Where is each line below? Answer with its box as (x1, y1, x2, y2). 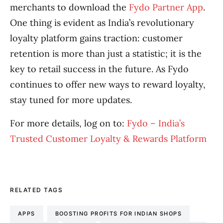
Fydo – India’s (127, 117, 185, 129)
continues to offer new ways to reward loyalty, (10, 79, 206, 91)
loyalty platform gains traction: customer (10, 32, 183, 44)
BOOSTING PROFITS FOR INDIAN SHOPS (55, 210, 182, 218)
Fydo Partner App (129, 1, 203, 13)
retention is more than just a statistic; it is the (10, 48, 202, 60)
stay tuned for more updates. (10, 94, 132, 106)
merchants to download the (10, 1, 129, 13)
